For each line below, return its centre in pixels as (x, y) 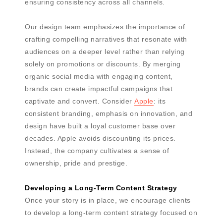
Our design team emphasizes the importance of (105, 27)
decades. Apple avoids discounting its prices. (100, 139)
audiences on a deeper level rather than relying (105, 52)
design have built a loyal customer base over (100, 126)
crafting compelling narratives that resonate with (106, 39)
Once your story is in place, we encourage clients (108, 200)
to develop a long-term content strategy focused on (111, 213)
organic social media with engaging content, (99, 77)
